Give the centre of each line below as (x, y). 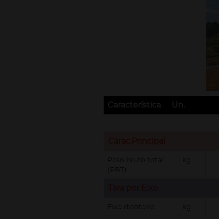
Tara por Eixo (133, 188)
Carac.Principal (137, 141)
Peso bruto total (135, 160)
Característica (134, 105)
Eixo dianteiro (131, 207)
